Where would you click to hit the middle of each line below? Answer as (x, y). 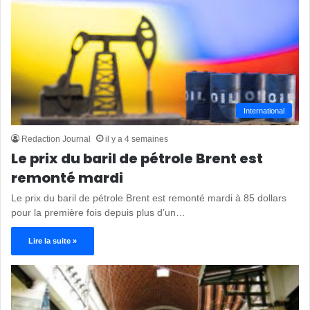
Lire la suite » (53, 241)
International (264, 111)
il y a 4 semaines (137, 139)
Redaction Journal (56, 139)
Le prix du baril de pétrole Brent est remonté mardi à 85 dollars (149, 198)
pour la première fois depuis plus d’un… (98, 213)
